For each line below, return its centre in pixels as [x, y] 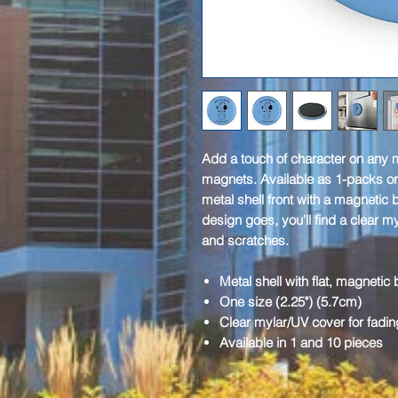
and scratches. [245, 240]
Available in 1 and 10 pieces [301, 342]
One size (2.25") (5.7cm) [291, 301]
